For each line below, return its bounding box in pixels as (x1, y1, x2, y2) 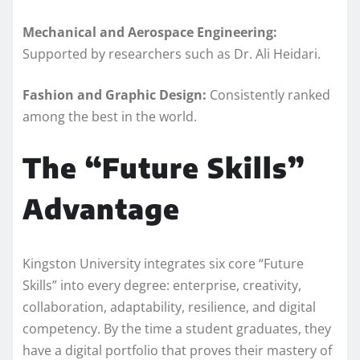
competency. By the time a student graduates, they (22, 319, 331, 337)
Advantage (22, 190, 180, 225)
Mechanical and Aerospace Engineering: (22, 22, 277, 41)
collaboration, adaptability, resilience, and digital (22, 297, 316, 316)
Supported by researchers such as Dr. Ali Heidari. (22, 44, 321, 63)
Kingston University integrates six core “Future (22, 254, 304, 272)
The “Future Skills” (22, 149, 305, 184)
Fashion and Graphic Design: (22, 85, 207, 104)
